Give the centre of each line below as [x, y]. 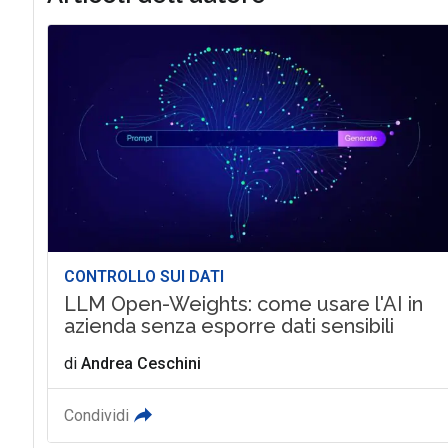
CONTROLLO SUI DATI [143, 277]
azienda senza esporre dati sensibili [228, 326]
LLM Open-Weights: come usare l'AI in [243, 304]
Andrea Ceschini [140, 364]
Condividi [96, 416]
